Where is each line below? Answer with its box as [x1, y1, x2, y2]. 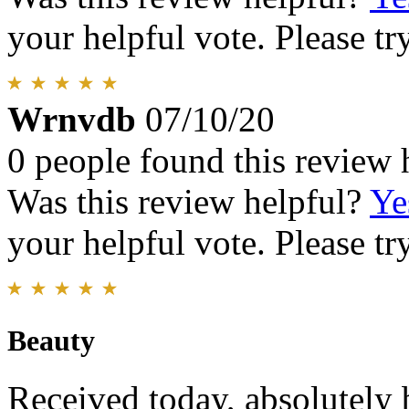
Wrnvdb [7, 100, 136, 139]
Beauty [7, 324, 95, 358]
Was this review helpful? [7, 182, 370, 221]
